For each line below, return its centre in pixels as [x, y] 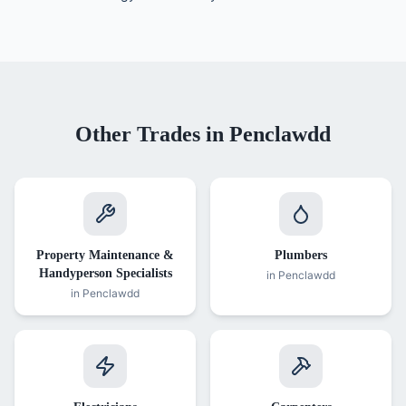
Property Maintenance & [105, 255]
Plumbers [301, 255]
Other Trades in [152, 134]
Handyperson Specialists [105, 273]
